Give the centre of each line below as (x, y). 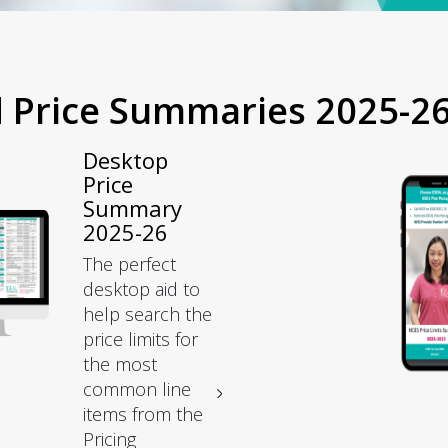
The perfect (130, 263)
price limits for (141, 338)
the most (120, 363)
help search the (148, 313)
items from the (143, 413)
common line (137, 388)
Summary (133, 207)
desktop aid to (142, 288)
